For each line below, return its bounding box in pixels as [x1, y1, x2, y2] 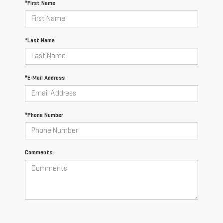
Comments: [25, 148, 54, 156]
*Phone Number [25, 111, 63, 119]
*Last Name [25, 36, 55, 44]
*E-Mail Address [25, 74, 65, 82]
